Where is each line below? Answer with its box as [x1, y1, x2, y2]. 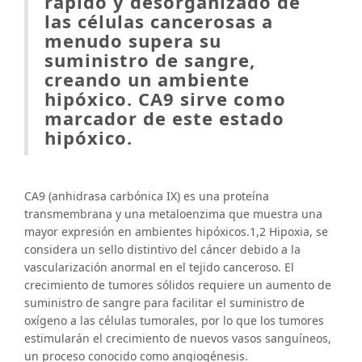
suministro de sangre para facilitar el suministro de [24, 295, 305, 311]
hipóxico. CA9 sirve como [44, 86, 286, 112]
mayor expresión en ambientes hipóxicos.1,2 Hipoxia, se [24, 224, 328, 240]
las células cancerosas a [44, 9, 273, 34]
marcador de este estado [44, 106, 284, 131]
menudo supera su [44, 28, 221, 53]
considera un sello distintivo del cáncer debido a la [24, 242, 301, 258]
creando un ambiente [44, 67, 250, 92]
